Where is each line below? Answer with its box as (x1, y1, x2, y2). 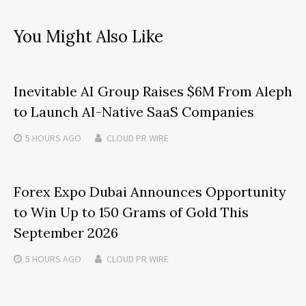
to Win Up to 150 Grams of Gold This (14, 204, 249, 221)
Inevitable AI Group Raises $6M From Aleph (14, 83, 292, 100)
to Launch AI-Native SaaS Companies (14, 103, 254, 120)
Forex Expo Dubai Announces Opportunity (14, 183, 286, 200)
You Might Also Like (14, 26, 163, 47)
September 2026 (14, 224, 118, 241)
